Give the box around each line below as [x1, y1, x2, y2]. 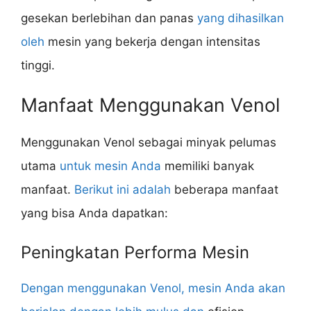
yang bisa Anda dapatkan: [21, 206, 168, 221]
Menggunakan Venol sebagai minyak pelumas [21, 135, 276, 150]
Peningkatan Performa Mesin [21, 242, 249, 262]
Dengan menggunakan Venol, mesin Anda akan [21, 280, 285, 295]
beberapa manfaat [171, 183, 278, 197]
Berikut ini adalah [74, 183, 171, 197]
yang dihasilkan [197, 10, 284, 25]
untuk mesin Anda [60, 159, 161, 174]
